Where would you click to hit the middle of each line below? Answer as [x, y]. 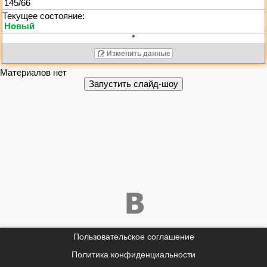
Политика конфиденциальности [133, 255]
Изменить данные [138, 54]
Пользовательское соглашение [133, 237]
